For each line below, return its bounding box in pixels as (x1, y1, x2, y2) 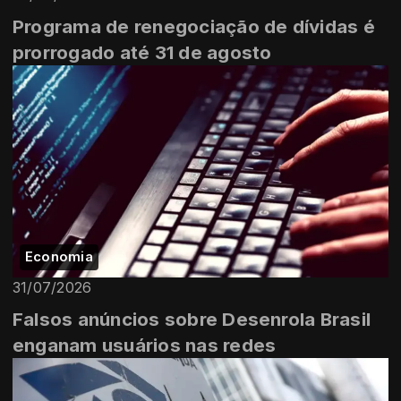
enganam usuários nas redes (13, 333, 277, 356)
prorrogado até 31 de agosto (13, 41, 272, 64)
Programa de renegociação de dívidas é (13, 15, 375, 38)
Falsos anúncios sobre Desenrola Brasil (13, 307, 371, 330)
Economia (25, 248, 93, 265)
